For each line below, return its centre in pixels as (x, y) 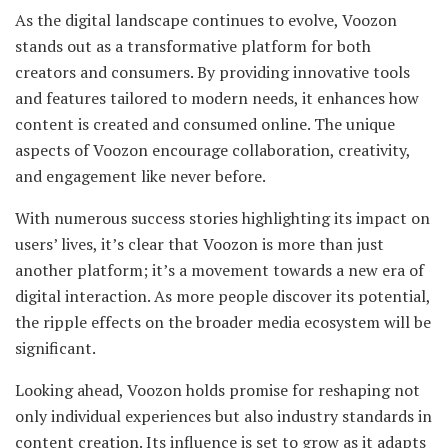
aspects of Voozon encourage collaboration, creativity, (212, 150)
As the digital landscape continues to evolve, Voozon (206, 20)
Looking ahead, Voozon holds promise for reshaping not (217, 390)
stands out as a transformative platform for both (193, 46)
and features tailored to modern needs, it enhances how (217, 98)
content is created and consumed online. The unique (205, 124)
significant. (55, 348)
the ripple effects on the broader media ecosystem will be (223, 322)
